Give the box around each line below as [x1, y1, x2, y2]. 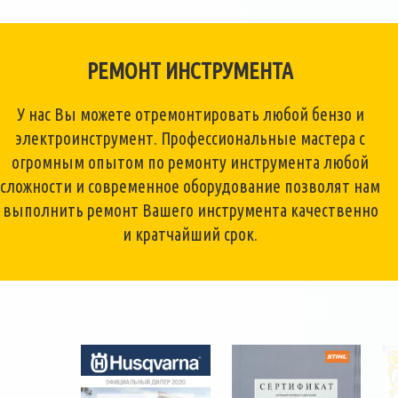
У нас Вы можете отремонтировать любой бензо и [16, 104, 364, 124]
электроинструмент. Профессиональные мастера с [15, 128, 366, 148]
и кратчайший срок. [123, 224, 259, 244]
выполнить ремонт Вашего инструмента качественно [2, 200, 378, 220]
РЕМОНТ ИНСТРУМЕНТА [87, 57, 294, 84]
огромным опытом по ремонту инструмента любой [12, 152, 370, 172]
